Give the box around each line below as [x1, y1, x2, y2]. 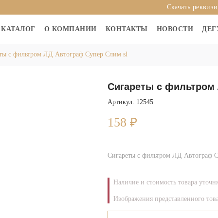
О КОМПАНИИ [44, 25, 97, 33]
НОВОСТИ [156, 25, 194, 33]
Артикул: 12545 [107, 98, 153, 106]
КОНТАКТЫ [105, 25, 148, 33]
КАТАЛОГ [1, 25, 36, 33]
